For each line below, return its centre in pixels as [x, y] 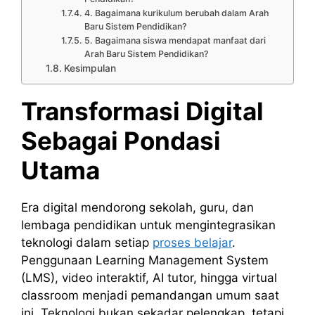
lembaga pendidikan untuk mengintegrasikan [148, 225]
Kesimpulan [90, 69]
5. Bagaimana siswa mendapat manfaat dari [175, 41]
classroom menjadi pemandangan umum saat [150, 296]
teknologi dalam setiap [87, 243]
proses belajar [192, 243]
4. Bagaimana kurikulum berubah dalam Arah [176, 13]
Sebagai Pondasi [121, 141]
